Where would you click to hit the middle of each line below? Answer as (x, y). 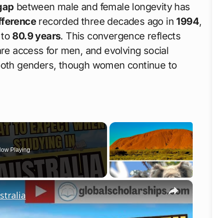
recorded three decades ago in (106, 21)
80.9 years (36, 36)
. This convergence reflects (121, 36)
